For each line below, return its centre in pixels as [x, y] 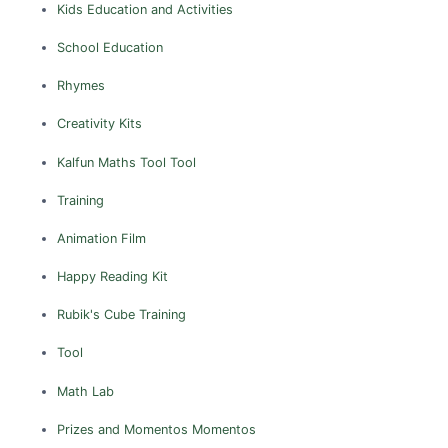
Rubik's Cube [95, 315]
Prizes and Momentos [122, 429]
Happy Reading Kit [112, 277]
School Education [109, 47]
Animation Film [101, 238]
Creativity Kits [99, 124]
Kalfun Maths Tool [111, 162]
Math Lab [85, 391]
